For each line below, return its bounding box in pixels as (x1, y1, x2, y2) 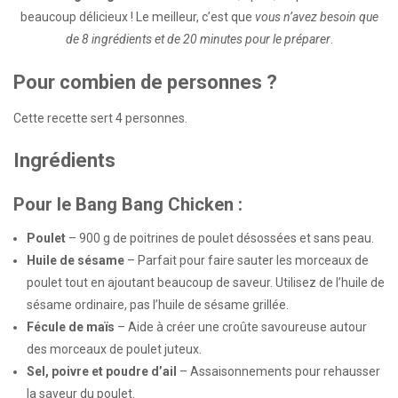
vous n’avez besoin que (254, 10, 378, 24)
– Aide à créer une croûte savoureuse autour (115, 320, 367, 335)
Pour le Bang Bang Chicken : (13, 194, 243, 216)
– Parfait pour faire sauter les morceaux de (124, 253, 369, 268)
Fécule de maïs (27, 320, 115, 335)
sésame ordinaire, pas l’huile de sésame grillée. (27, 298, 289, 313)
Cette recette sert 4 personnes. (13, 110, 187, 125)
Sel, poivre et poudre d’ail (27, 364, 177, 379)
